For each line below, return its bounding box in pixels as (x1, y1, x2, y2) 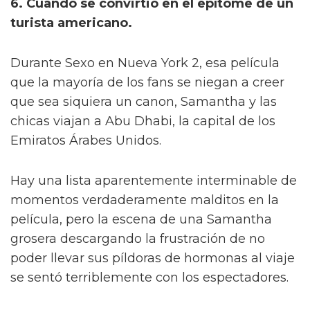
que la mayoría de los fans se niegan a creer (10, 74, 284, 90)
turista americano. (10, 15, 132, 30)
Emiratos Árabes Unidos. (10, 132, 161, 148)
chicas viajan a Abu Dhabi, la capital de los (10, 113, 275, 129)
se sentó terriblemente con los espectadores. (10, 269, 289, 285)
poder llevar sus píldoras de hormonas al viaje (10, 250, 295, 266)
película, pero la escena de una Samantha (10, 211, 272, 227)
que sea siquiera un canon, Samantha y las (10, 93, 277, 109)
